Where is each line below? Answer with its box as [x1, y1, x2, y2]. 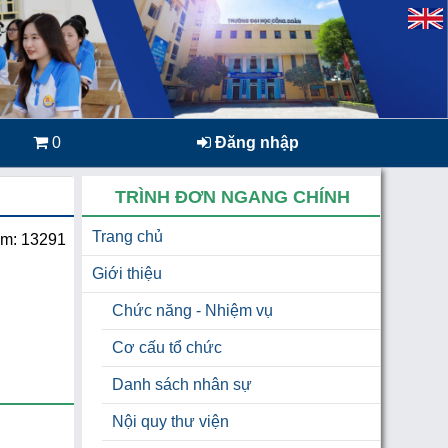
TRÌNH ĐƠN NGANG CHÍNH [114, 187, 350, 208]
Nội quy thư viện [112, 413, 230, 431]
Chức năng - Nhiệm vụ [112, 302, 274, 320]
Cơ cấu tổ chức [112, 339, 223, 357]
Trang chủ [92, 228, 164, 246]
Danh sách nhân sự [112, 376, 253, 394]
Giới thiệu [92, 265, 163, 283]
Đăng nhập [210, 134, 299, 152]
